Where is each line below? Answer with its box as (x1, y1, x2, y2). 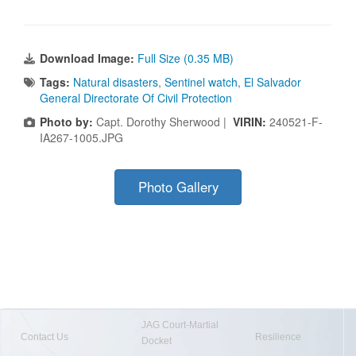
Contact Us (21, 331, 68, 342)
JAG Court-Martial (141, 319, 219, 331)
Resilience (255, 331, 301, 342)
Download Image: (40, 49, 137, 66)
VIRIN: (233, 113, 269, 130)
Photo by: (40, 113, 93, 130)
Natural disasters (73, 73, 158, 90)
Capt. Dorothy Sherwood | (93, 113, 233, 130)
